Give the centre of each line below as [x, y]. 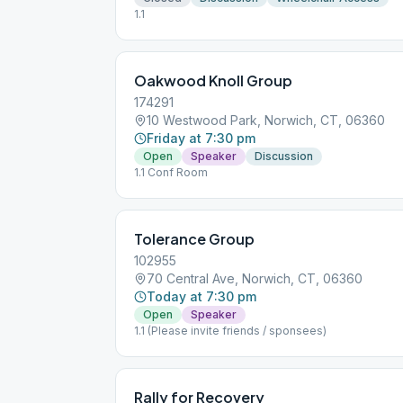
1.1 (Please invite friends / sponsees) [230, 331]
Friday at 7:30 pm [201, 138]
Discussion [284, 156]
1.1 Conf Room [171, 172]
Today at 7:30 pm [201, 296]
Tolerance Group [194, 239]
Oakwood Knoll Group [213, 81]
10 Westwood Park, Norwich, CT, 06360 [266, 120]
